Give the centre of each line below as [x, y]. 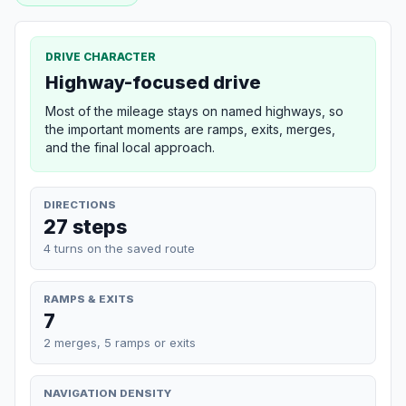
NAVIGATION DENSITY [107, 393]
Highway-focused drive [153, 82]
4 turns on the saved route [119, 248]
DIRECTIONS [80, 204]
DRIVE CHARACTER [101, 56]
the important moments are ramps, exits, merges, [190, 129]
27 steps [85, 226]
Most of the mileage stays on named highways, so [194, 111]
